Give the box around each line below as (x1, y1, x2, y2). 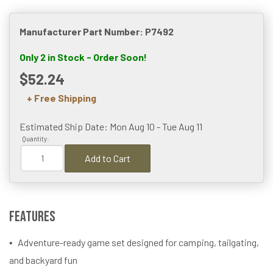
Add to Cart (85, 152, 130, 164)
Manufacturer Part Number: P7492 (19, 25, 174, 37)
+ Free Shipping (27, 91, 96, 104)
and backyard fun (9, 253, 77, 266)
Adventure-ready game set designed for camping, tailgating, (18, 236, 259, 248)
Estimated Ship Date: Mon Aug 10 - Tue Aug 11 (19, 120, 202, 132)
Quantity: (22, 135, 49, 143)
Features (9, 207, 55, 225)
